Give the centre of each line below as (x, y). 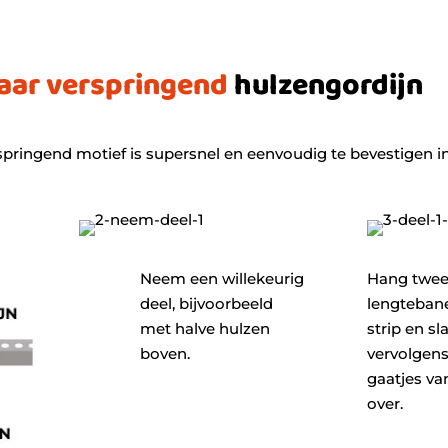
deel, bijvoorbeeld (207, 303)
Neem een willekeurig (222, 278)
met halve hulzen (205, 328)
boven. (165, 353)
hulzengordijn (326, 86)
